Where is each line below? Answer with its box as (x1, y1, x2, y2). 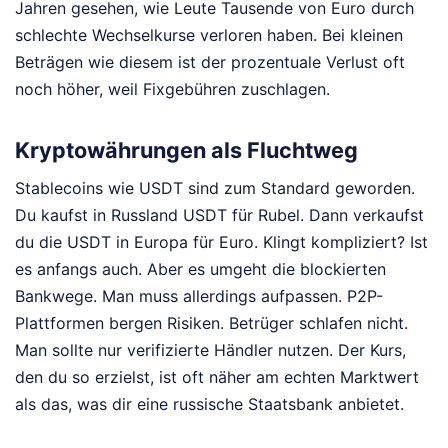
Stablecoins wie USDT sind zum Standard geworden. (15, 177, 415, 198)
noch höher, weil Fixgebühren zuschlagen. (15, 79, 330, 100)
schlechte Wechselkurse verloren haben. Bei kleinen (15, 25, 403, 46)
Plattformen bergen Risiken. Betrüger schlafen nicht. (15, 312, 408, 333)
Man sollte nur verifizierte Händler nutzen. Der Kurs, (15, 339, 406, 360)
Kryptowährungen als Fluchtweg (15, 136, 358, 163)
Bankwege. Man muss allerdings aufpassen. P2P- (15, 285, 383, 306)
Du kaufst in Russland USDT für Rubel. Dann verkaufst (15, 204, 424, 225)
